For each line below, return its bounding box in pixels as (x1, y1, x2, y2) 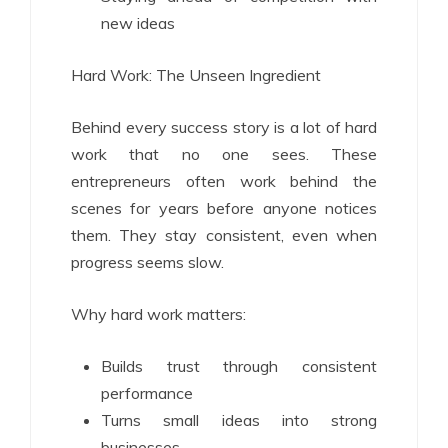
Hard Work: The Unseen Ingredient (71, 64, 321, 85)
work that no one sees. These (71, 143, 377, 164)
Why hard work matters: (71, 303, 246, 324)
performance (101, 382, 193, 403)
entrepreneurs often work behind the (71, 170, 377, 191)
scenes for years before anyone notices (71, 197, 377, 218)
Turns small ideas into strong (101, 409, 377, 430)
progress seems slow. (71, 251, 224, 272)
